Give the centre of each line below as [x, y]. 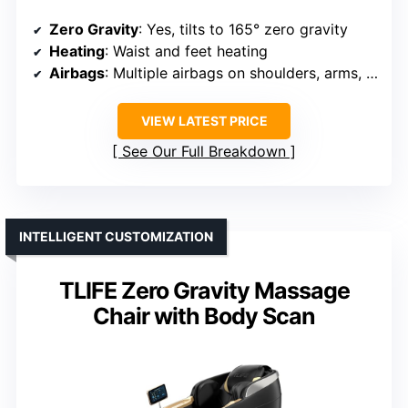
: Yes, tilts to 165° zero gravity [243, 29]
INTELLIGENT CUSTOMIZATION [116, 236]
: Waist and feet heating [186, 51]
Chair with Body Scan [204, 316]
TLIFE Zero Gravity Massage [204, 290]
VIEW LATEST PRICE [204, 120]
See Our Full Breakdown [204, 151]
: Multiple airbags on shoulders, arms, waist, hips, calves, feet [235, 72]
